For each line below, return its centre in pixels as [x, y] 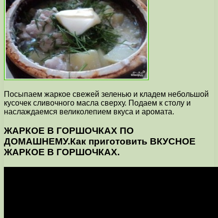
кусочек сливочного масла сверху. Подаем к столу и [97, 103]
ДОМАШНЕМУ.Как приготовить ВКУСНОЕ [100, 141]
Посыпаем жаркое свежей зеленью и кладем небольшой [106, 94]
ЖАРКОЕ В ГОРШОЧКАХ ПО [69, 130]
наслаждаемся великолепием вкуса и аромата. [89, 112]
